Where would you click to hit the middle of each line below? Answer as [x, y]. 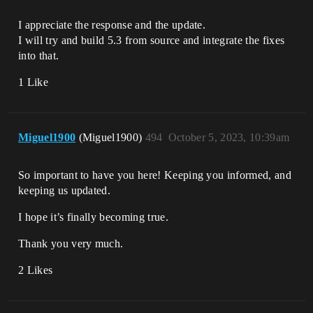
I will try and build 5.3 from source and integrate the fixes [152, 40]
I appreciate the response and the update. [112, 25]
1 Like [33, 82]
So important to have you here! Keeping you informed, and [155, 175]
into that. [39, 56]
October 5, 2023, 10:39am [229, 137]
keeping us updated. [65, 190]
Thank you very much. [71, 243]
